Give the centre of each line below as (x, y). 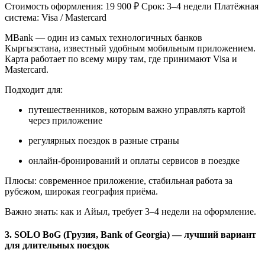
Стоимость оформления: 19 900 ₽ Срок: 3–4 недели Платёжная (132, 7)
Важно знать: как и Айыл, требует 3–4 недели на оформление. (130, 212)
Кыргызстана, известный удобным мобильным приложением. (130, 49)
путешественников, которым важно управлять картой (137, 110)
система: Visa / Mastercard (56, 18)
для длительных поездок (57, 245)
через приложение (65, 121)
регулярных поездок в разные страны (104, 141)
